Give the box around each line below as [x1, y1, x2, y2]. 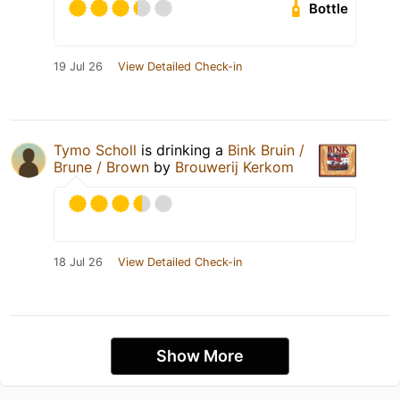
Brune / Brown [54, 158, 149, 177]
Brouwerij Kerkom [175, 158, 294, 177]
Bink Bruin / [228, 141, 304, 160]
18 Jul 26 [54, 255, 103, 270]
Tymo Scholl [54, 141, 137, 160]
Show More [156, 346, 244, 366]
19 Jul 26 [54, 60, 103, 74]
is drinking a [137, 141, 228, 160]
